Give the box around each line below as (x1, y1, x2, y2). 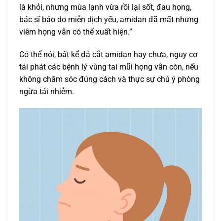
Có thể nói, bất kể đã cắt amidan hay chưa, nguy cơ (19, 50, 197, 60)
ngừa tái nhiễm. (19, 87, 74, 97)
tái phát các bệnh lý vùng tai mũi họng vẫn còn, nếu (19, 62, 198, 72)
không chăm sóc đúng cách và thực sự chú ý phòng (19, 74, 200, 84)
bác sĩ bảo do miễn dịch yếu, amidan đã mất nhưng (19, 15, 198, 25)
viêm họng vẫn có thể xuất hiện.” (19, 27, 132, 37)
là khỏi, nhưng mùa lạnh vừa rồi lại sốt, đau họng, (19, 2, 191, 12)
